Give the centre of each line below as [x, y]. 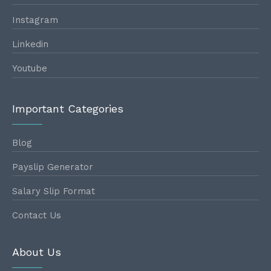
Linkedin [30, 44]
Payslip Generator [53, 167]
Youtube [30, 69]
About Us [37, 252]
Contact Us [37, 216]
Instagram [35, 20]
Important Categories [68, 108]
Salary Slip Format [54, 191]
